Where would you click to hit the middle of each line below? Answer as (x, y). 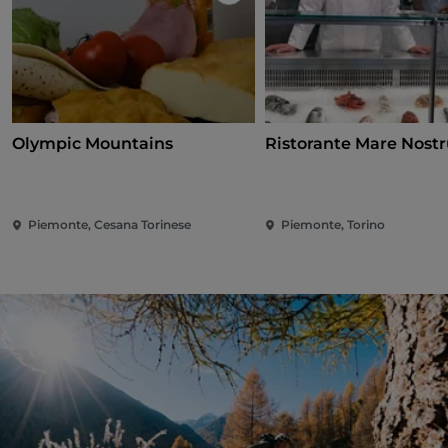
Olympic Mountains (92, 144)
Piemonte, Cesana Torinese (109, 225)
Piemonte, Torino (333, 225)
